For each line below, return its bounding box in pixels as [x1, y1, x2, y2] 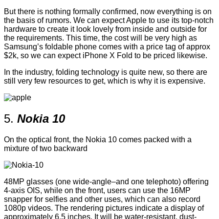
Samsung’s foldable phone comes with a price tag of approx [4, 42, 210, 51]
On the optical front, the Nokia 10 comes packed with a [4, 135, 192, 144]
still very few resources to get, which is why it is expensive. [4, 76, 205, 85]
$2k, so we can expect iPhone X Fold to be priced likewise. [4, 51, 207, 60]
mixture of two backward [4, 144, 88, 153]
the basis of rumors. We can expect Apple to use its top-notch [4, 16, 214, 24]
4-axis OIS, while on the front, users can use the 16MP [4, 186, 191, 195]
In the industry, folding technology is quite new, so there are [4, 67, 207, 76]
